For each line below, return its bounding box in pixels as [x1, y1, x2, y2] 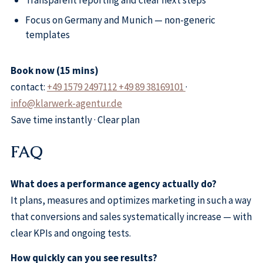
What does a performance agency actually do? [10, 177, 217, 191]
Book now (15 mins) [10, 64, 99, 77]
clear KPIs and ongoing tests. [10, 227, 131, 240]
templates [25, 28, 70, 41]
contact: [10, 80, 47, 94]
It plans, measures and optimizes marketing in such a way [10, 194, 251, 207]
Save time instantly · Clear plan [10, 113, 140, 127]
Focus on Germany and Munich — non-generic [25, 13, 215, 26]
